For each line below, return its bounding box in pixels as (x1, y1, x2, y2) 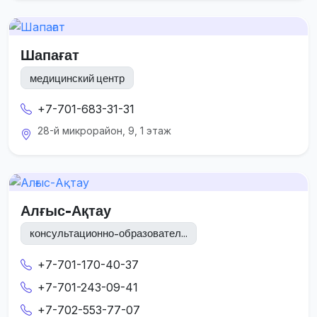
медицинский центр (30, 71, 125, 85)
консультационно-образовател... (30, 226, 188, 241)
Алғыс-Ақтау (21, 201, 111, 219)
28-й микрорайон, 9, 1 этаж (38, 125, 171, 137)
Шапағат (21, 46, 79, 64)
